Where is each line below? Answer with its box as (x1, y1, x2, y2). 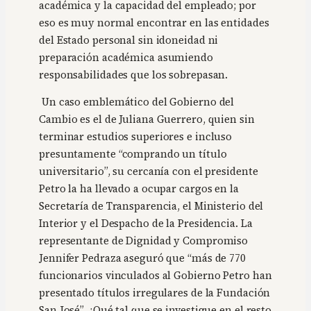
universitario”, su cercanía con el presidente (39, 165, 258, 179)
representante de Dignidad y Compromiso (39, 234, 249, 249)
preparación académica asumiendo (39, 50, 213, 65)
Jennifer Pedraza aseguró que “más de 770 (39, 251, 246, 266)
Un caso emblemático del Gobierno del (39, 95, 235, 110)
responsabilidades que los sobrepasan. (39, 67, 228, 82)
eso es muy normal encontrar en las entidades (39, 15, 269, 30)
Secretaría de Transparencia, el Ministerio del (39, 199, 264, 214)
